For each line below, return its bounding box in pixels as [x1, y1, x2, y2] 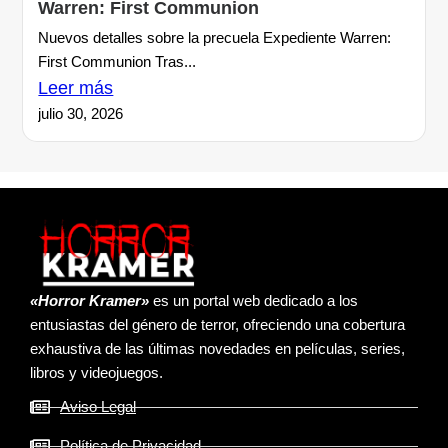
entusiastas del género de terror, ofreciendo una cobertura [30, 316, 405, 334]
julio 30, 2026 [38, 104, 124, 122]
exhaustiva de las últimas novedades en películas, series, [30, 340, 405, 358]
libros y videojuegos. [30, 364, 163, 382]
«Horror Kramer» [30, 292, 149, 310]
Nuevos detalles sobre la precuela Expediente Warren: [38, 28, 392, 46]
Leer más [38, 77, 114, 98]
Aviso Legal [60, 398, 136, 416]
